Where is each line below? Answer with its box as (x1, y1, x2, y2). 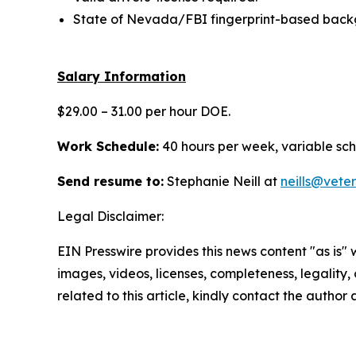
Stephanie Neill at (164, 173, 281, 189)
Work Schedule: (57, 138, 159, 154)
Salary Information (57, 68, 186, 84)
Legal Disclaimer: (57, 208, 164, 224)
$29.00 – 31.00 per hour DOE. (57, 103, 230, 119)
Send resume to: (57, 173, 164, 189)
